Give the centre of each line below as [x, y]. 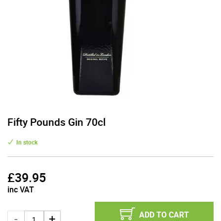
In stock [27, 142]
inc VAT [21, 189]
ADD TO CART [164, 215]
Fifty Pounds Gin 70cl [56, 122]
